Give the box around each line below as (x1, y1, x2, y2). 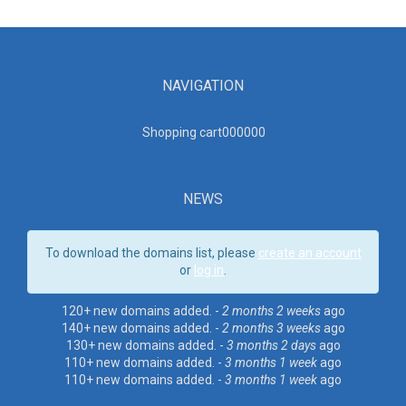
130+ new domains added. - (65, 337, 227, 353)
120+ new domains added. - (61, 303, 222, 318)
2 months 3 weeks (221, 320, 321, 335)
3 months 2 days (226, 337, 316, 353)
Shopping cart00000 (142, 124, 258, 140)
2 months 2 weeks (221, 303, 321, 318)
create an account (257, 245, 362, 260)
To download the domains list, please (44, 245, 258, 260)
